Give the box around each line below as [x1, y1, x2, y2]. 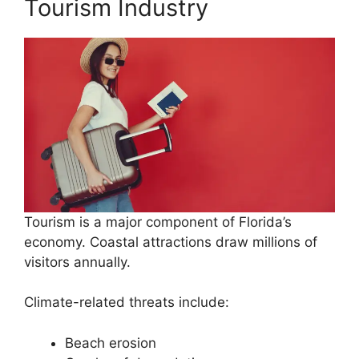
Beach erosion [65, 334, 156, 351]
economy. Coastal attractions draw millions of [24, 233, 317, 250]
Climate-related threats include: [24, 294, 229, 311]
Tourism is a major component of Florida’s [24, 213, 292, 230]
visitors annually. [24, 253, 131, 270]
